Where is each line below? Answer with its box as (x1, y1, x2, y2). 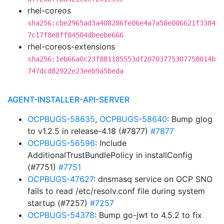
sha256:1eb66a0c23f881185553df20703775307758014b (27, 55, 215, 63)
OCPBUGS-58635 (27, 114, 95, 124)
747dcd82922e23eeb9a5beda (27, 67, 123, 75)
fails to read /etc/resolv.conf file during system (27, 186, 205, 196)
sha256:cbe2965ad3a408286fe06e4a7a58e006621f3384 (27, 19, 215, 27)
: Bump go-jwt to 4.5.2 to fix (94, 210, 202, 220)
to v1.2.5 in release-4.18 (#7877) (27, 126, 150, 136)
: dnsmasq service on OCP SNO (93, 174, 212, 184)
